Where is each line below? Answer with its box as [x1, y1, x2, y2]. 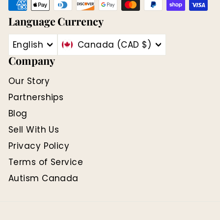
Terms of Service [8, 156, 83, 168]
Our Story [8, 75, 50, 87]
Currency [57, 14, 104, 28]
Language [8, 14, 55, 28]
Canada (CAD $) [77, 38, 152, 51]
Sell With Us [8, 123, 59, 136]
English [13, 38, 43, 51]
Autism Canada [8, 172, 79, 184]
